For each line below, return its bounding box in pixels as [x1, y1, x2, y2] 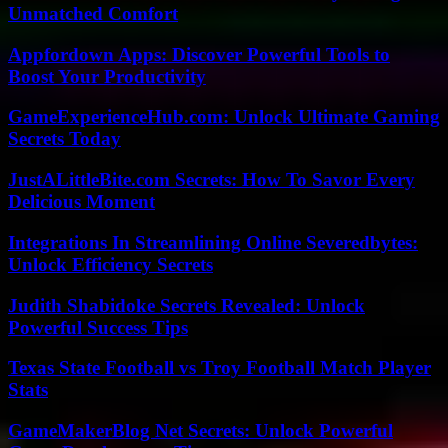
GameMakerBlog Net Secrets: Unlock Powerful [8, 420, 393, 441]
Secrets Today [8, 128, 121, 150]
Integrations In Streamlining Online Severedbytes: [8, 231, 418, 253]
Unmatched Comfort [8, 2, 178, 24]
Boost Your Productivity [8, 65, 206, 87]
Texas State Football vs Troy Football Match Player [8, 357, 431, 379]
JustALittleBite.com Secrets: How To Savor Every [8, 169, 415, 191]
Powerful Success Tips [8, 316, 188, 338]
